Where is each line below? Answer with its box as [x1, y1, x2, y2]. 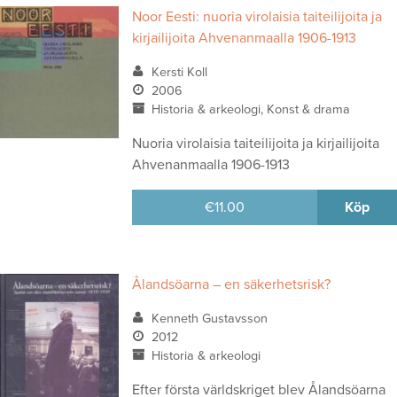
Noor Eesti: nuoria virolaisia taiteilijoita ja [132, 7, 383, 26]
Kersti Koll [151, 64, 207, 80]
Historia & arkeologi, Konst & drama [151, 101, 350, 117]
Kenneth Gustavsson [151, 310, 268, 326]
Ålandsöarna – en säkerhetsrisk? [132, 275, 331, 293]
